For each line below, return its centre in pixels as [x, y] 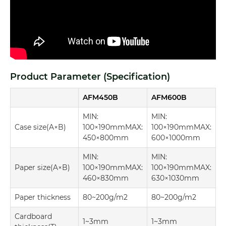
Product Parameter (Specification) [90, 76]
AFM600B [169, 97]
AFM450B [100, 97]
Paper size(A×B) [42, 167]
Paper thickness [43, 197]
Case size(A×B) [40, 127]
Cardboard [33, 216]
